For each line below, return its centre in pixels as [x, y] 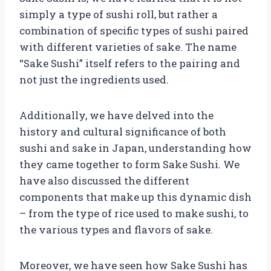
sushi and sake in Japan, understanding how [135, 148]
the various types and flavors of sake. [116, 229]
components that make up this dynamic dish [135, 197]
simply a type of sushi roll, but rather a [119, 14]
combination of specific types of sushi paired [134, 30]
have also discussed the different [104, 180]
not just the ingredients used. [94, 79]
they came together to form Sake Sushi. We [129, 164]
